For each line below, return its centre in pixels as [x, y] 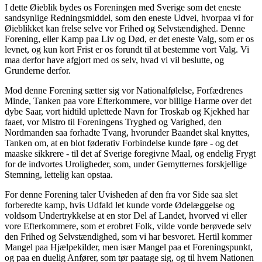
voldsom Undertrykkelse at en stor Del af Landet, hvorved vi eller [126, 216]
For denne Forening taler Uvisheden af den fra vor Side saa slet [121, 195]
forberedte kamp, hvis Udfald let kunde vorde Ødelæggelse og [120, 205]
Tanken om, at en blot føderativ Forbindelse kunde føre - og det [121, 143]
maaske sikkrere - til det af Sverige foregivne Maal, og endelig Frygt [130, 154]
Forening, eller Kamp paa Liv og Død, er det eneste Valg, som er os [129, 39]
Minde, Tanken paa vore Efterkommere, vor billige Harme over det [128, 101]
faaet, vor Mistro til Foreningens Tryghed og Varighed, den [113, 122]
